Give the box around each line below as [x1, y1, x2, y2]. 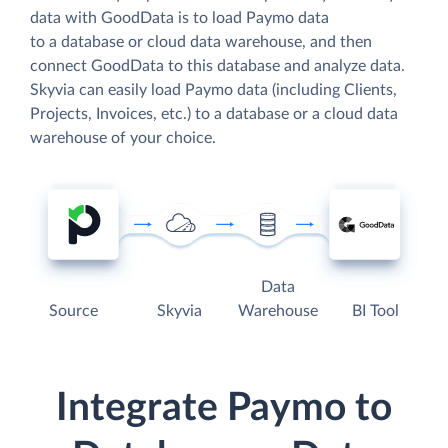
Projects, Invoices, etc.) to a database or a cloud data [30, 105, 398, 122]
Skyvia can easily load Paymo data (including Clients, [30, 81, 397, 98]
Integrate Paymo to [56, 389, 392, 429]
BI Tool [351, 303, 399, 320]
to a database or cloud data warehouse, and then [30, 33, 372, 50]
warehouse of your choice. [30, 129, 216, 146]
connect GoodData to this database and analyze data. [30, 57, 405, 74]
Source [49, 303, 99, 320]
